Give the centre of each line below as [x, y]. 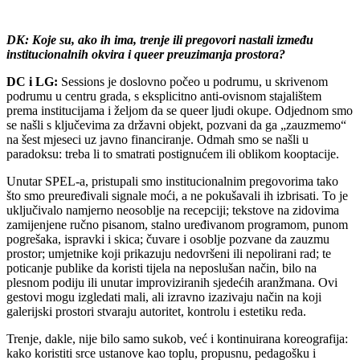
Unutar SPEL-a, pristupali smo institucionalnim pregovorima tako [172, 181]
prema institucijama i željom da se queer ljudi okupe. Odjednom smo [180, 110]
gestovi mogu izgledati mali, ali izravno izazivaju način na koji [164, 297]
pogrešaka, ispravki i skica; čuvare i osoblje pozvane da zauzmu [168, 239]
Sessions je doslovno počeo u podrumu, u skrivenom [193, 81]
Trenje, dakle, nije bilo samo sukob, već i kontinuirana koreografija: [177, 338]
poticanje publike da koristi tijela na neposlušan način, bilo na [162, 268]
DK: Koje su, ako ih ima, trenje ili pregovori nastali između [160, 39]
